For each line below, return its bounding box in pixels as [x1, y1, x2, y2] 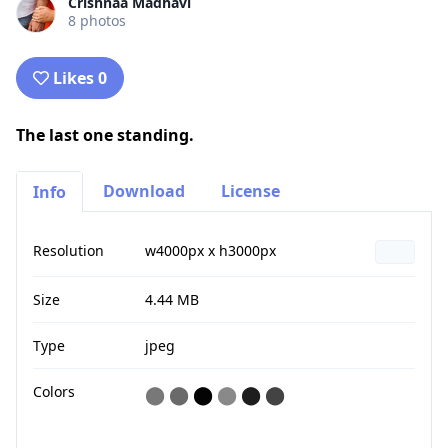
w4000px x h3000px [145, 241, 276, 260]
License [221, 180, 280, 202]
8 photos [68, 10, 126, 30]
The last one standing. [16, 124, 194, 146]
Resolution [33, 241, 104, 260]
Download [103, 180, 185, 202]
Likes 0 [53, 67, 107, 89]
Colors [33, 382, 75, 401]
